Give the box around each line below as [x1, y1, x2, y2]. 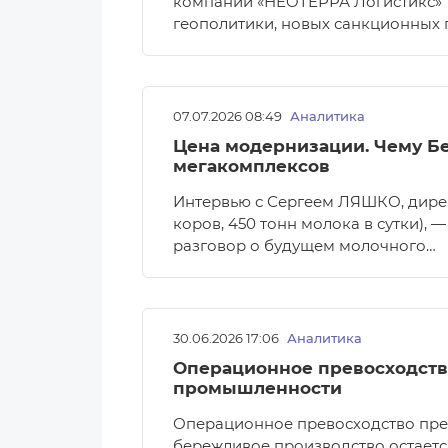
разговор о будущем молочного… [173, 237, 436, 255]
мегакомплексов [173, 156, 330, 176]
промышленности [173, 378, 342, 398]
